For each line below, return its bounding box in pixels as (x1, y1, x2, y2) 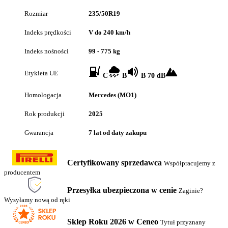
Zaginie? (179, 187, 203, 194)
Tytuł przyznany (160, 218, 206, 226)
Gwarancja (24, 129, 53, 136)
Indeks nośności (24, 47, 69, 55)
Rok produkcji (24, 110, 65, 118)
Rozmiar (24, 10, 48, 17)
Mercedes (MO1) (89, 91, 136, 99)
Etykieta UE (24, 69, 58, 77)
